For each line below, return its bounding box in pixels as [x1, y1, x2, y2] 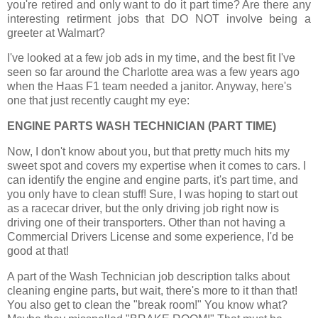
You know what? [204, 298, 287, 311]
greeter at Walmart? [7, 26, 105, 39]
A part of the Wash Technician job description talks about [7, 270, 290, 283]
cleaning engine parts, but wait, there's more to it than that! [7, 284, 297, 297]
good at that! [7, 244, 72, 257]
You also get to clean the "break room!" [7, 298, 204, 311]
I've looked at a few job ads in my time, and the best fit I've [7, 52, 295, 65]
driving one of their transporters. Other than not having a [7, 216, 285, 229]
